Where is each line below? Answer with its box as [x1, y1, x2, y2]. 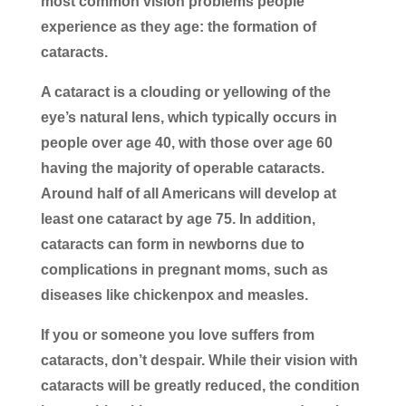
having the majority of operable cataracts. [40, 159, 324, 176]
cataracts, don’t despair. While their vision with [40, 352, 358, 368]
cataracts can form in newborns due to [40, 236, 304, 252]
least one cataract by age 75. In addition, [40, 210, 315, 227]
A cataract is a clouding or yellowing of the [40, 83, 331, 100]
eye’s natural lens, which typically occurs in [40, 109, 337, 125]
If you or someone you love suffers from [40, 326, 314, 343]
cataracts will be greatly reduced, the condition [40, 377, 360, 393]
